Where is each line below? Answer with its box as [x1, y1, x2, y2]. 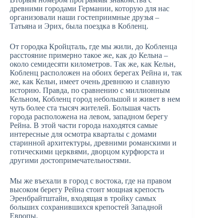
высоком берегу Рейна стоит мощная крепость [10, 185, 164, 194]
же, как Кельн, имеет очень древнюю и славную [10, 77, 170, 86]
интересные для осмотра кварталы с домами [10, 130, 157, 139]
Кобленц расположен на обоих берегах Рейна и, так [10, 69, 182, 77]
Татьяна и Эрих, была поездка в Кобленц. [10, 22, 148, 31]
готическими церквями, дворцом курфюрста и [10, 147, 164, 156]
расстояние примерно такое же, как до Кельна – [10, 51, 168, 60]
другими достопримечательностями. [10, 156, 131, 165]
